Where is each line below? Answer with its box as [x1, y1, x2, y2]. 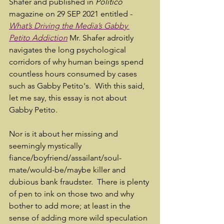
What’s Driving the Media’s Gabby [9, 21, 129, 30]
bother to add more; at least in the [9, 201, 132, 210]
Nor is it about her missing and [9, 129, 120, 138]
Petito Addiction [9, 33, 67, 42]
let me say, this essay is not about [9, 93, 128, 102]
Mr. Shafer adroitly [69, 33, 135, 42]
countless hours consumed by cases [9, 69, 139, 78]
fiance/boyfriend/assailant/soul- [9, 153, 121, 162]
